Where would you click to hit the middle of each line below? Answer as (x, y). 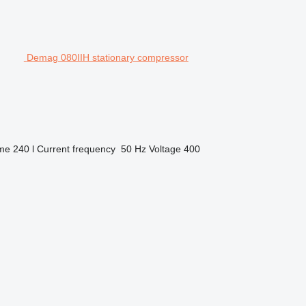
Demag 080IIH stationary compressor (107, 57)
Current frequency (76, 149)
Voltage (165, 149)
